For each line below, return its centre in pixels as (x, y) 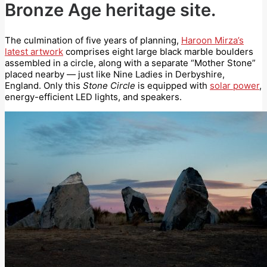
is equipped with (173, 85)
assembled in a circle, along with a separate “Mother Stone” (130, 63)
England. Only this (44, 85)
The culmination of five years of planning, (93, 40)
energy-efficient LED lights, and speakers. (93, 97)
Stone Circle (109, 85)
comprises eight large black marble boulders (158, 51)
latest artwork (34, 51)
